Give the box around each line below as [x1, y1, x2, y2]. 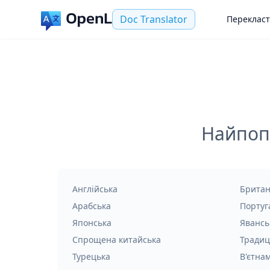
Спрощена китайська [72, 234, 161, 245]
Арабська [72, 200, 111, 212]
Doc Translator [120, 13, 187, 26]
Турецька [72, 251, 110, 262]
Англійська [72, 183, 118, 195]
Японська [72, 217, 111, 228]
